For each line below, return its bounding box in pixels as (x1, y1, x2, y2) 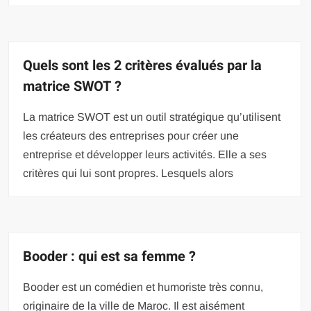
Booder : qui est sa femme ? (23, 246, 196, 267)
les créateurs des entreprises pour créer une (23, 130, 239, 142)
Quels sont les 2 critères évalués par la (23, 56, 262, 76)
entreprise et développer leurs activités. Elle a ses (23, 149, 267, 160)
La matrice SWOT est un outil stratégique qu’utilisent (23, 111, 281, 123)
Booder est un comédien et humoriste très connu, (23, 281, 264, 293)
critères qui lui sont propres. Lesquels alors (23, 167, 234, 179)
